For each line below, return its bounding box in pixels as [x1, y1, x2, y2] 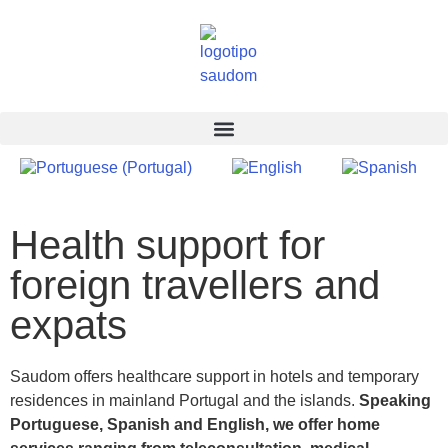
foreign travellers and [10, 263, 380, 307]
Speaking [359, 392, 431, 409]
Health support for [10, 223, 325, 267]
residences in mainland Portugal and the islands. [10, 392, 359, 409]
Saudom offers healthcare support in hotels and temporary [10, 368, 419, 385]
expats [10, 303, 127, 347]
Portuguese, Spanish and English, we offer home [10, 416, 380, 433]
